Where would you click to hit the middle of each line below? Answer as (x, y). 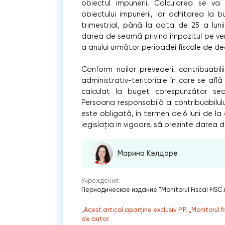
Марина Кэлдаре (148, 154)
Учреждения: (101, 180)
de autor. (96, 219)
